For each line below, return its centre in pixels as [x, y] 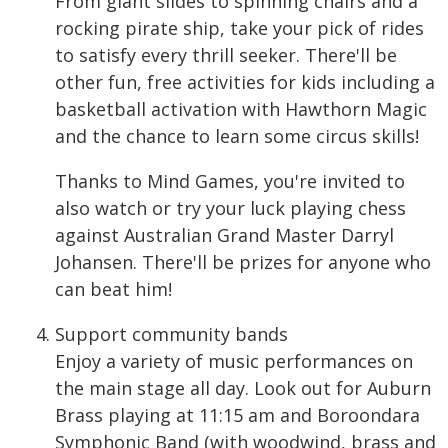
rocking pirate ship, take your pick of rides [239, 28]
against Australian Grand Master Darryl [224, 235]
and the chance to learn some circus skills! [237, 136]
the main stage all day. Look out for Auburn [243, 388]
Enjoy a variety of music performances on [234, 361]
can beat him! [113, 289]
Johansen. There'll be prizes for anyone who [243, 262]
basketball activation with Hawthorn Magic [241, 109]
